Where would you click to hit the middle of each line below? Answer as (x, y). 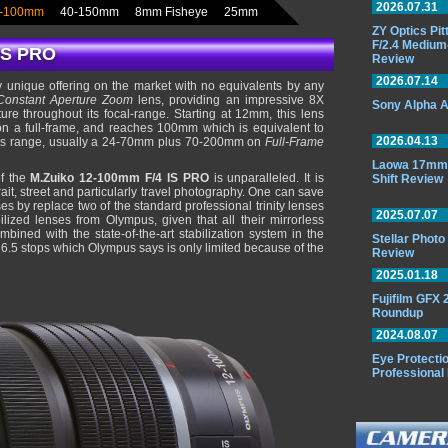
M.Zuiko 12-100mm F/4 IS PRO (119, 178)
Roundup (397, 313)
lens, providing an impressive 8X (228, 100)
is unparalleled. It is (266, 178)
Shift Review (407, 179)
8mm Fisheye (171, 12)
